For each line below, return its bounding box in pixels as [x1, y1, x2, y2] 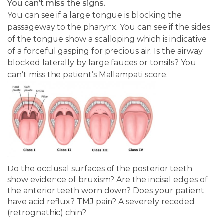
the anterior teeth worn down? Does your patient [7, 186, 204, 195]
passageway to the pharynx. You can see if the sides [7, 22, 210, 32]
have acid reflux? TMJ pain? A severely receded [7, 197, 195, 206]
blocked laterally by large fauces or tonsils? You [7, 58, 196, 67]
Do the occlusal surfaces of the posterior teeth [7, 164, 192, 173]
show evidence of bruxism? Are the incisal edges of [7, 175, 208, 184]
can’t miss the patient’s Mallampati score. [7, 70, 167, 79]
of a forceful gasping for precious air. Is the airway [7, 46, 203, 55]
